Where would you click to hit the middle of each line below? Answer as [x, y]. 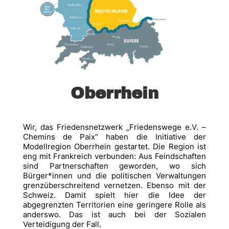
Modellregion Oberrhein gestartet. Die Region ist [114, 147]
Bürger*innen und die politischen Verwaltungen [114, 176]
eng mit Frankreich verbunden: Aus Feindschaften [114, 156]
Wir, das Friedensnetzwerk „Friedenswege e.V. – [114, 127]
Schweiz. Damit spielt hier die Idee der [114, 195]
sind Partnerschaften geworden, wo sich [114, 166]
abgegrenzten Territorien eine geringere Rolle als [114, 205]
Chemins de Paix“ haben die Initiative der [114, 137]
